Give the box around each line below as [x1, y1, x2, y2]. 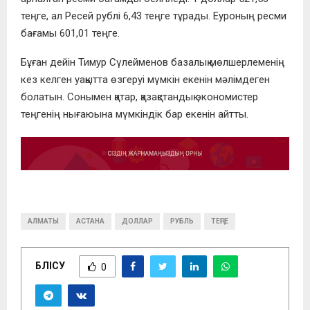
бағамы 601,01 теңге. [21, 27, 120, 40]
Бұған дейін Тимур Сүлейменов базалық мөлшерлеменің [21, 56, 284, 69]
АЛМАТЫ [28, 217, 59, 226]
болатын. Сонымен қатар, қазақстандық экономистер [21, 91, 258, 104]
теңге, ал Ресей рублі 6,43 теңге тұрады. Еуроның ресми [21, 10, 286, 23]
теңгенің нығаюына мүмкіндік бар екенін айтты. [21, 108, 248, 121]
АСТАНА [76, 217, 104, 226]
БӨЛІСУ [35, 259, 65, 271]
